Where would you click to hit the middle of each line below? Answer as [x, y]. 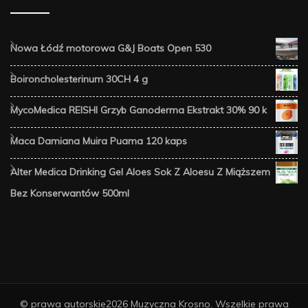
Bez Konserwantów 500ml [70, 193]
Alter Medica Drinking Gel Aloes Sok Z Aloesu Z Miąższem [140, 172]
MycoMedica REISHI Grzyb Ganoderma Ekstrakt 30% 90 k [139, 110]
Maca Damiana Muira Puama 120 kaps [99, 141]
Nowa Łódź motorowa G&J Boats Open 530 [111, 48]
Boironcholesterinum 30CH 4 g [79, 79]
